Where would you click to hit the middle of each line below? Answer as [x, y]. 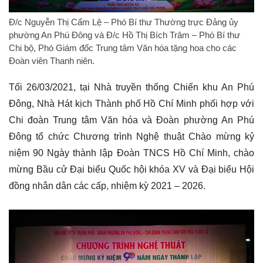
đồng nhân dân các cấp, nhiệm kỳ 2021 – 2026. [107, 186]
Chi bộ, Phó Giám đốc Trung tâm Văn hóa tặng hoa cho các [123, 48]
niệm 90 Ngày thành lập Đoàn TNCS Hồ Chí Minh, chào [131, 153]
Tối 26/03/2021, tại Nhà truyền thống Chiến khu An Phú [131, 87]
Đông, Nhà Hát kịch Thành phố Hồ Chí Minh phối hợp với [131, 104]
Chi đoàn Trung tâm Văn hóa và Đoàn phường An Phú [131, 120]
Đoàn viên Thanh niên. [52, 61]
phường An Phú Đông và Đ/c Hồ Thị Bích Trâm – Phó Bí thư [124, 35]
